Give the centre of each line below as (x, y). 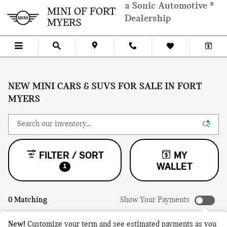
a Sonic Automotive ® (169, 6)
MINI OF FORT (81, 12)
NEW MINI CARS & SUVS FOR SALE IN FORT (105, 87)
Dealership (148, 19)
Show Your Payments (155, 200)
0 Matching (28, 200)
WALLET (174, 167)
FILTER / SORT (71, 156)
